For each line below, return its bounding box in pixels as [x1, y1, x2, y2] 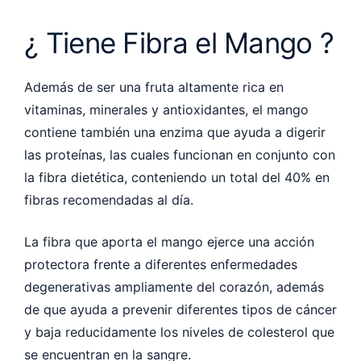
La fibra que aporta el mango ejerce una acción [24, 233, 314, 250]
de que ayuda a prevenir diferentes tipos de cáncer [24, 301, 337, 317]
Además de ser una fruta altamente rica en [24, 78, 284, 95]
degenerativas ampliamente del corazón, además [24, 278, 324, 295]
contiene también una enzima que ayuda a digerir [24, 123, 326, 140]
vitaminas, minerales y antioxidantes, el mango [24, 101, 309, 118]
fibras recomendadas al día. [24, 191, 197, 208]
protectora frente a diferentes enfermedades [24, 255, 297, 272]
